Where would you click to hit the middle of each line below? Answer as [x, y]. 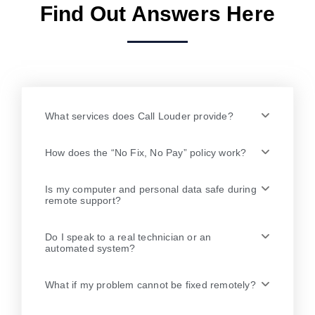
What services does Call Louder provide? [139, 116]
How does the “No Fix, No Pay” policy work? [146, 152]
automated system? [90, 248]
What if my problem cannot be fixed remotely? [150, 284]
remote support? [83, 200]
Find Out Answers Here [157, 13]
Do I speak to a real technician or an [128, 237]
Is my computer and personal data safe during [151, 189]
